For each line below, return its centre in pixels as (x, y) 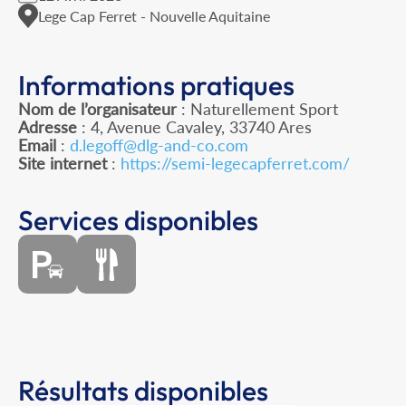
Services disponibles (138, 221)
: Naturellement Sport (257, 109)
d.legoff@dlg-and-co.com (159, 145)
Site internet (63, 164)
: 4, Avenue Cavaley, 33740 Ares (194, 127)
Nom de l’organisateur (97, 109)
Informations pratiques (156, 86)
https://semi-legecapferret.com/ (235, 164)
